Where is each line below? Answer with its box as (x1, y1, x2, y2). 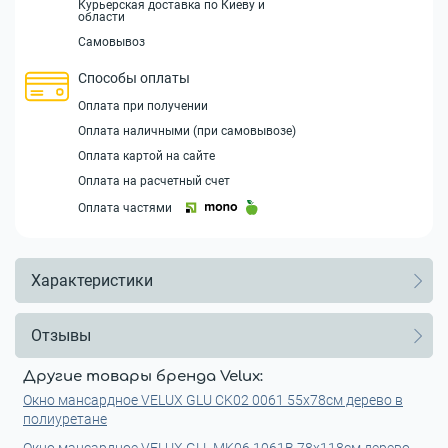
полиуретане (23, 411, 107, 427)
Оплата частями (78, 200, 172, 215)
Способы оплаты (78, 70, 190, 86)
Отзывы (31, 325, 91, 345)
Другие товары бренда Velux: (23, 368, 263, 385)
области (78, 10, 125, 24)
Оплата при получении (78, 99, 208, 113)
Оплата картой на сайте (78, 149, 215, 163)
